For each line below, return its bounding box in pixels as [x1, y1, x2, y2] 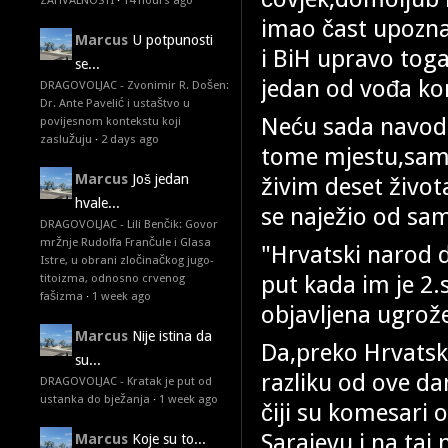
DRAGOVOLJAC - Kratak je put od [40, 374, 212, 388]
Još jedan [132, 171, 189, 187]
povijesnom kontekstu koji [40, 114, 181, 128]
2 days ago [101, 132, 159, 146]
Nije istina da [132, 328, 212, 344]
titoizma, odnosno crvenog [40, 271, 185, 285]
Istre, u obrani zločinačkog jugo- [40, 253, 214, 267]
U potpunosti [132, 32, 213, 48]
